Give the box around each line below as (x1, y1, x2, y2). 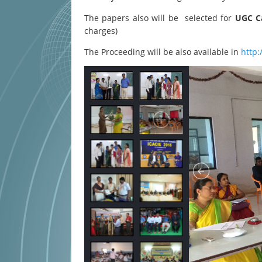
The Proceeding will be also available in (84, 46, 241, 57)
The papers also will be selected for (84, 12, 235, 23)
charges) (84, 25, 118, 36)
